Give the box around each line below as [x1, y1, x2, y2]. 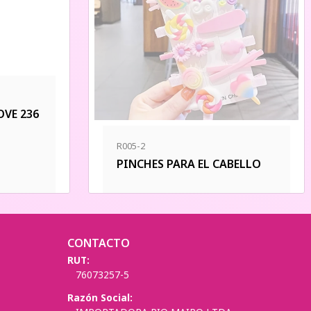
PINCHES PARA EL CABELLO [117, 156, 261, 172]
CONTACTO [67, 235, 130, 251]
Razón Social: [67, 291, 133, 304]
